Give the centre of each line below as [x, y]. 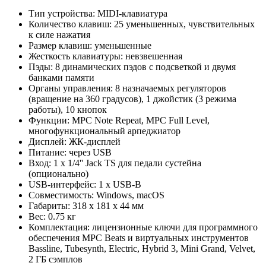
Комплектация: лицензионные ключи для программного [143, 227]
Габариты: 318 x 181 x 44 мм [86, 205]
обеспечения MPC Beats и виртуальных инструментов [139, 237]
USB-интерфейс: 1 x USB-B [85, 184]
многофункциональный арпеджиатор [104, 131]
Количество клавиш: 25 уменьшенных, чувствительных [142, 24]
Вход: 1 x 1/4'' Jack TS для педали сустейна [115, 163]
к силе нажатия [59, 34]
